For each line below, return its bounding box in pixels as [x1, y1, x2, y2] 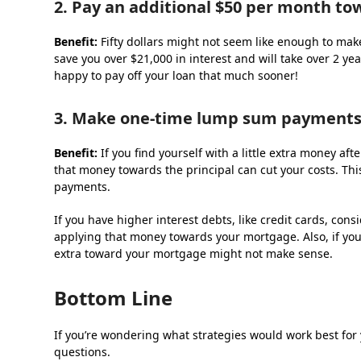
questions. [54, 344, 111, 359]
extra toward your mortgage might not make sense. [54, 246, 334, 261]
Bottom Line [54, 284, 173, 311]
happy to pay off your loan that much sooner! [54, 68, 299, 83]
